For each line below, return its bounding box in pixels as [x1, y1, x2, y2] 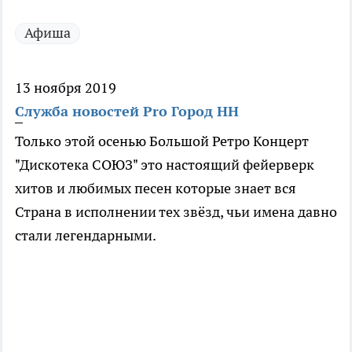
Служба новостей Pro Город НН [15, 102, 239, 121]
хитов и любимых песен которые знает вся [15, 179, 296, 198]
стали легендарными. [15, 226, 156, 245]
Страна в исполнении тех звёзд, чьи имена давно [15, 203, 337, 222]
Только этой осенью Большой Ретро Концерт [15, 132, 309, 151]
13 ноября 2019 [15, 79, 116, 97]
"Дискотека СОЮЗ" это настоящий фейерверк [15, 156, 314, 174]
